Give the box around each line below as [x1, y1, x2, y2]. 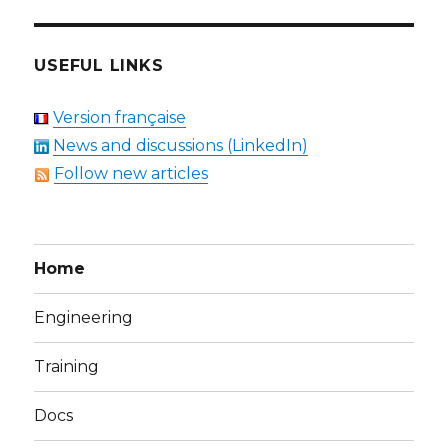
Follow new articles [54, 163, 209, 183]
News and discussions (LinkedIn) [53, 135, 309, 155]
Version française [53, 107, 187, 127]
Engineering [34, 308, 134, 328]
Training [34, 357, 100, 377]
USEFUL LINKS [34, 55, 164, 75]
